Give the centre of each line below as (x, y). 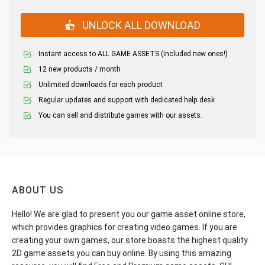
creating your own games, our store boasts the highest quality (130, 240)
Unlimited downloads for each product (101, 84)
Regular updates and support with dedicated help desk (127, 100)
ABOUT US (38, 190)
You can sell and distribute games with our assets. (120, 115)
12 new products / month (80, 69)
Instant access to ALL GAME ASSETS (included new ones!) (133, 54)
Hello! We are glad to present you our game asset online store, (129, 214)
